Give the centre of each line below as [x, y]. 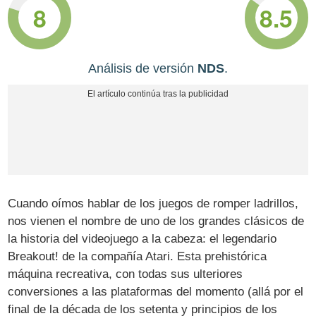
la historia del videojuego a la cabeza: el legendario [142, 239]
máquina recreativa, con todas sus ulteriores [126, 274]
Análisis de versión [143, 69]
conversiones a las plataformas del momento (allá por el [156, 292]
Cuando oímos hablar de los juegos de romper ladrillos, [153, 204]
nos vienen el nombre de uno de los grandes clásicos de [156, 221]
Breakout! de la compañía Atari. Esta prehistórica [138, 257]
